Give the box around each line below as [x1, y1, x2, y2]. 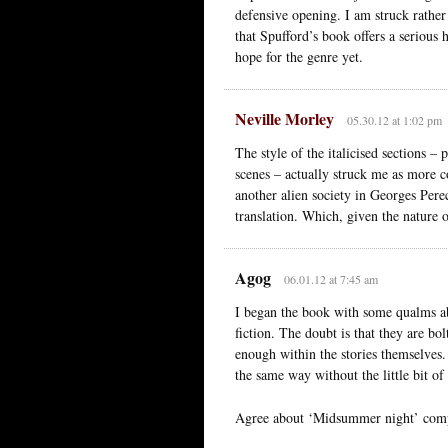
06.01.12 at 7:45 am [283, 270, 378, 287]
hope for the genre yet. [235, 46, 363, 66]
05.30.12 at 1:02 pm [346, 111, 442, 128]
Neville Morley [235, 106, 334, 130]
